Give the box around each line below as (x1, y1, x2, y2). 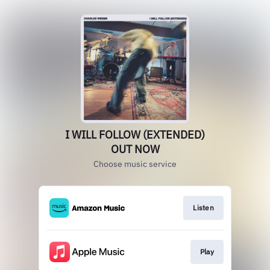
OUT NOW (110, 142, 160, 156)
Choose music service (93, 159, 177, 169)
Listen (193, 203, 214, 212)
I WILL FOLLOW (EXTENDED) (65, 128, 205, 142)
